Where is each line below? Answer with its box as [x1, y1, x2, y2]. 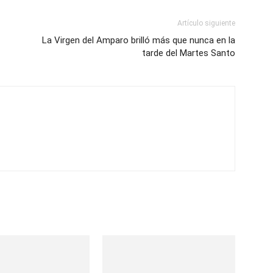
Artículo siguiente [177, 19, 235, 27]
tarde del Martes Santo [142, 48, 235, 58]
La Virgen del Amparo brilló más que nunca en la [42, 35, 235, 46]
